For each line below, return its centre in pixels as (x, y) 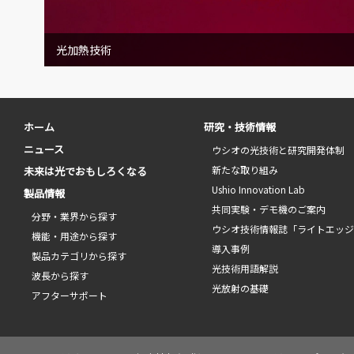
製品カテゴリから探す (79, 255)
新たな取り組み (245, 169)
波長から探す (60, 275)
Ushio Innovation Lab (259, 189)
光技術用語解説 (245, 268)
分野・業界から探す (74, 216)
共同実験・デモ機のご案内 (269, 209)
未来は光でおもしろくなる (85, 171)
